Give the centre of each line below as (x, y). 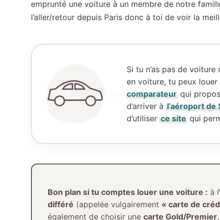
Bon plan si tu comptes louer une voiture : (127, 192)
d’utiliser (143, 118)
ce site (173, 118)
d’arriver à (146, 106)
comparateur (152, 94)
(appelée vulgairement (117, 204)
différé (60, 204)
